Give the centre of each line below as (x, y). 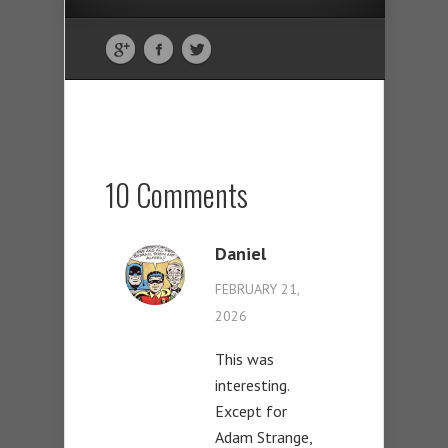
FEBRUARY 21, (257, 289)
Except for (251, 411)
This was (244, 359)
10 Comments (176, 195)
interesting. (252, 385)
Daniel (240, 254)
